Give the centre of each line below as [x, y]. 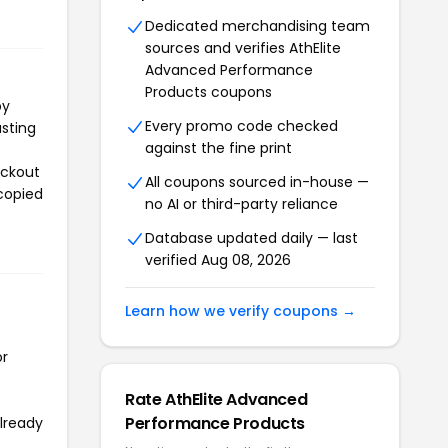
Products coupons [208, 92]
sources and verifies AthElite [243, 48]
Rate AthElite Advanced [216, 400]
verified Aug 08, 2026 [218, 260]
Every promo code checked [241, 126]
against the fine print [218, 148]
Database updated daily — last [251, 238]
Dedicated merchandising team [257, 26]
